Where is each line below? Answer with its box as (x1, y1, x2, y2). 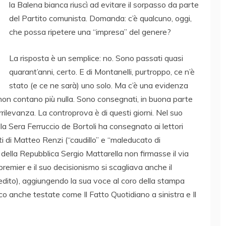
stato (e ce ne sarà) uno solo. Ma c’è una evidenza (9, 80, 188, 91)
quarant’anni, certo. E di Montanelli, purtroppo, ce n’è (9, 67, 195, 77)
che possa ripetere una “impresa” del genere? (9, 27, 171, 37)
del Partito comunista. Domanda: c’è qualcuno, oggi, (9, 13, 192, 24)
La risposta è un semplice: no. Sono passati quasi (9, 53, 183, 64)
